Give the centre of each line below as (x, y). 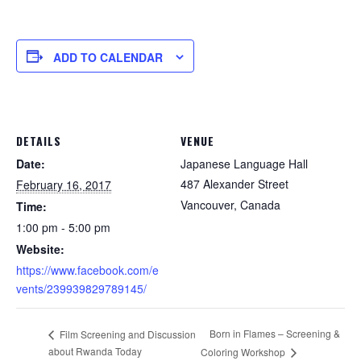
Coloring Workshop (245, 352)
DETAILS (39, 141)
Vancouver (207, 205)
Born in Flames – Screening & (275, 334)
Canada (260, 205)
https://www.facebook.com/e (87, 270)
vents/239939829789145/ (81, 289)
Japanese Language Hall (244, 164)
